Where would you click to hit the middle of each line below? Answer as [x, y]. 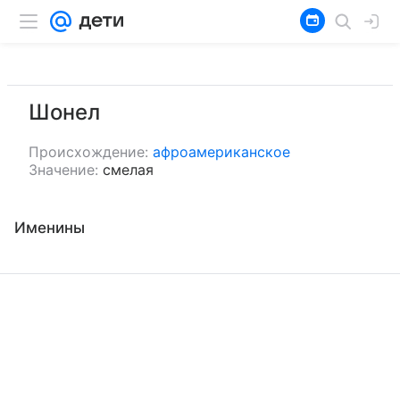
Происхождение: [88, 152]
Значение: [63, 170]
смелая [128, 170]
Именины [50, 228]
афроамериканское [221, 152]
